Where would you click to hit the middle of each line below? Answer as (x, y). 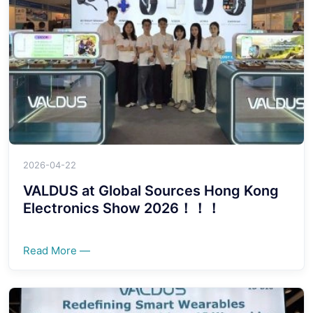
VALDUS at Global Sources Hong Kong (151, 190)
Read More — (57, 250)
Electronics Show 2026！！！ (122, 208)
